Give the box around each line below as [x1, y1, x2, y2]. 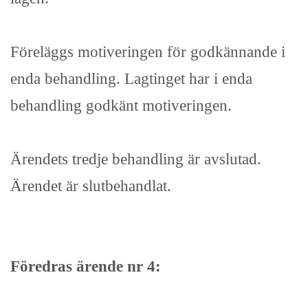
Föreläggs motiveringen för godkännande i [10, 43, 285, 61]
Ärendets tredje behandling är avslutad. [10, 150, 261, 168]
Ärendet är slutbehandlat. [10, 177, 171, 195]
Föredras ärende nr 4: [10, 257, 161, 276]
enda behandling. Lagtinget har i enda [10, 69, 252, 88]
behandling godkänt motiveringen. [10, 96, 232, 115]
